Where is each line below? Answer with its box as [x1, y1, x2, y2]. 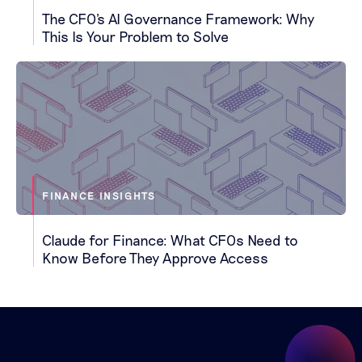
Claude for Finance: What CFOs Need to [41, 231, 298, 250]
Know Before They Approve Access [41, 249, 268, 267]
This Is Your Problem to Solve [41, 27, 229, 46]
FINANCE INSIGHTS [42, 189, 157, 203]
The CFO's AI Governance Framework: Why [41, 10, 314, 28]
